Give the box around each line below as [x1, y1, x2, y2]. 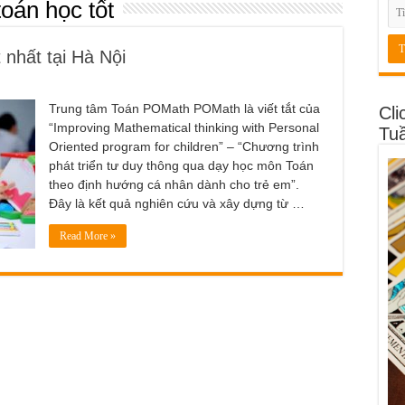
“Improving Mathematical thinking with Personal [49, 119, 319, 135]
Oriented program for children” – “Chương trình [49, 138, 319, 154]
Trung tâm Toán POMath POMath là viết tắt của [49, 100, 320, 116]
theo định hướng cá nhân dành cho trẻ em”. [49, 176, 299, 192]
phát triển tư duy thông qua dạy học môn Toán [49, 157, 314, 173]
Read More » [60, 229, 116, 242]
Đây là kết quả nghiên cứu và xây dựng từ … [49, 195, 305, 211]
